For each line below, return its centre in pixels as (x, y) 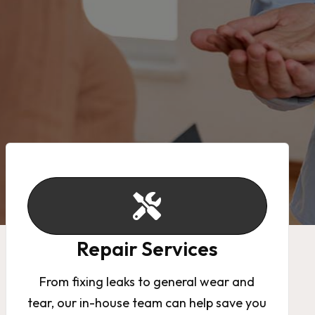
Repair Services (147, 249)
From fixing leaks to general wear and (147, 282)
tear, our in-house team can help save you (147, 303)
